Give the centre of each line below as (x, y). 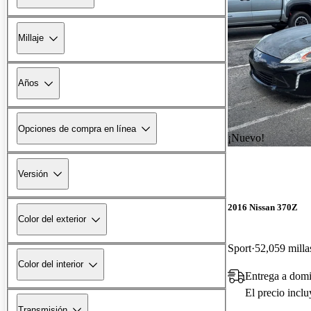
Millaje (31, 38)
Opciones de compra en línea (77, 128)
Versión (33, 174)
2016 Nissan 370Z (263, 207)
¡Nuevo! (246, 137)
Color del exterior (52, 219)
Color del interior (51, 264)
